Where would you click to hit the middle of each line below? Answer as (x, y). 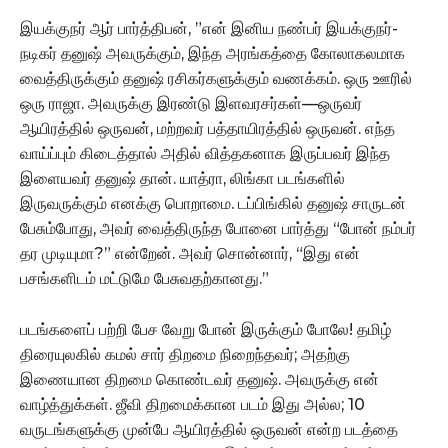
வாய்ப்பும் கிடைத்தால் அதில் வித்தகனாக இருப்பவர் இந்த (205, 153)
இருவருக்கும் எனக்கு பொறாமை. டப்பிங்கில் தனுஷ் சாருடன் (213, 203)
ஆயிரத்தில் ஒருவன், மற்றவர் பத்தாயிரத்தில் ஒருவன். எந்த (207, 128)
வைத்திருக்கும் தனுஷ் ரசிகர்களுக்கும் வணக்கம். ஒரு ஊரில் (216, 78)
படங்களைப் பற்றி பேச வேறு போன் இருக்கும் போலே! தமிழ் (205, 329)
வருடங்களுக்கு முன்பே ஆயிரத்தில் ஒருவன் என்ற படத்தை (209, 429)
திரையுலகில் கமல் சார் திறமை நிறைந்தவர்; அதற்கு (185, 354)
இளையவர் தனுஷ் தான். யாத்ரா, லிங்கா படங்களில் (182, 178)
